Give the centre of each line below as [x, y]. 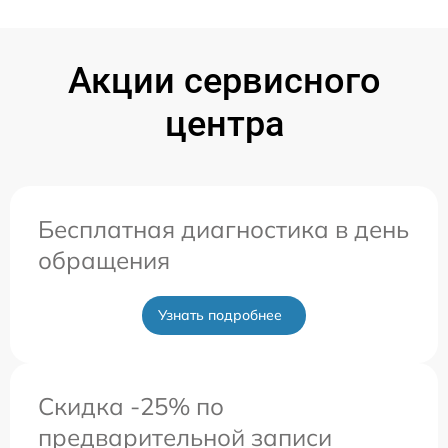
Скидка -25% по [131, 405]
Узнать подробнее [220, 314]
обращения [104, 259]
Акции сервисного [224, 80]
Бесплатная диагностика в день [223, 228]
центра [224, 123]
